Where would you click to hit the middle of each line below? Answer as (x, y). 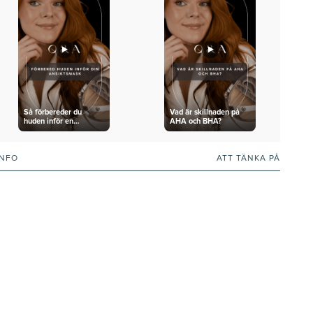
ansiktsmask (45, 130)
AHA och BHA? (195, 121)
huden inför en (48, 121)
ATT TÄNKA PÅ (248, 158)
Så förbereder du (52, 112)
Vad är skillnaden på (204, 112)
